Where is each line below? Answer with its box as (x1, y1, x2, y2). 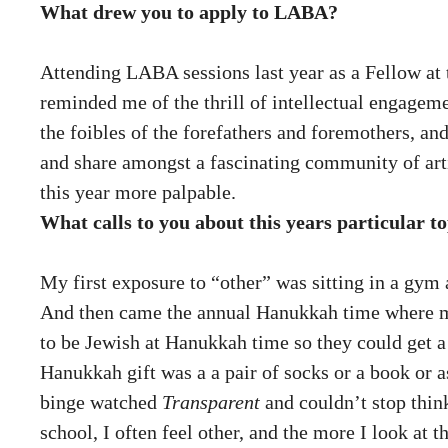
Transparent (162, 390, 260, 413)
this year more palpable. (40, 180, 236, 203)
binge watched (40, 390, 162, 413)
